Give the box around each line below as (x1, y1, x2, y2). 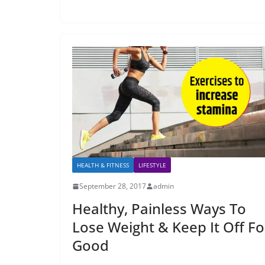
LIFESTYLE (138, 161, 166, 170)
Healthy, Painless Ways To (72, 199, 246, 219)
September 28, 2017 (79, 181, 146, 192)
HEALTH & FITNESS (77, 161, 129, 170)
